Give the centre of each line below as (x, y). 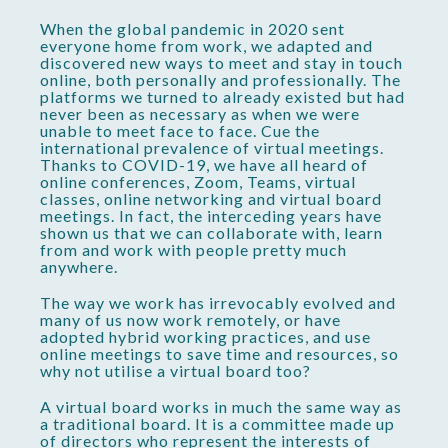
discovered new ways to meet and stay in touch (221, 62)
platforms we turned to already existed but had (222, 96)
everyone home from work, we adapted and (206, 45)
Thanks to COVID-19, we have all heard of (204, 164)
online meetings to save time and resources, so (219, 354)
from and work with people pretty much (193, 249)
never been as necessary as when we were (200, 113)
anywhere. (79, 266)
